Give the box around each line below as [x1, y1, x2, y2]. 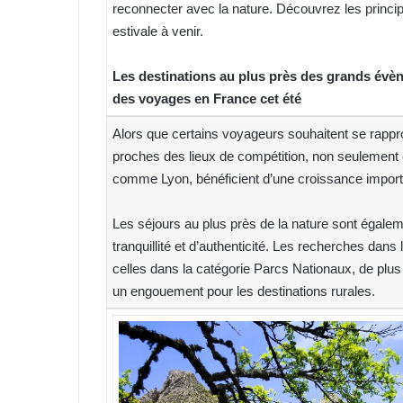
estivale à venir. [112, 22, 203, 39]
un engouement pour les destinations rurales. [112, 282, 375, 299]
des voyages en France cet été [112, 90, 301, 106]
